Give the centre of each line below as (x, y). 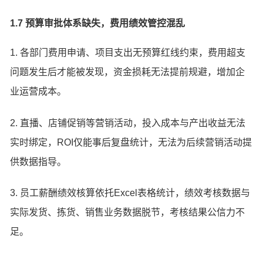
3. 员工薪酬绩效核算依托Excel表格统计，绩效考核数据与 (130, 193)
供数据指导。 (38, 161)
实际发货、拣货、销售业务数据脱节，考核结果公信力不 (128, 213)
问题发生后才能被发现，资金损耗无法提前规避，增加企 (128, 72)
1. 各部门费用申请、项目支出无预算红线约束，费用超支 (128, 53)
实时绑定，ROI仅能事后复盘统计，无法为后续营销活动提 (131, 142)
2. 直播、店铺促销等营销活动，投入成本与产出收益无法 (128, 123)
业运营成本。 (38, 91)
